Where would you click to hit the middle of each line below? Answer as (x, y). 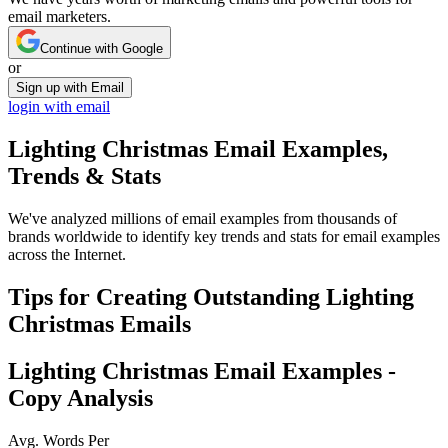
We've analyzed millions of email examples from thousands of (202, 219)
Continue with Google (101, 49)
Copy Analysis (80, 397)
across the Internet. (67, 255)
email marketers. (59, 17)
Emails (152, 324)
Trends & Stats (84, 176)
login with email (59, 107)
